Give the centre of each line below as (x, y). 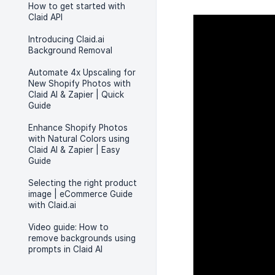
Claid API (45, 17)
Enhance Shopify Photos (78, 128)
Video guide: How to (68, 227)
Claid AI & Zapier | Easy (74, 150)
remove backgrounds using (82, 238)
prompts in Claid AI (65, 249)
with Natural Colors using (79, 139)
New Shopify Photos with (79, 83)
